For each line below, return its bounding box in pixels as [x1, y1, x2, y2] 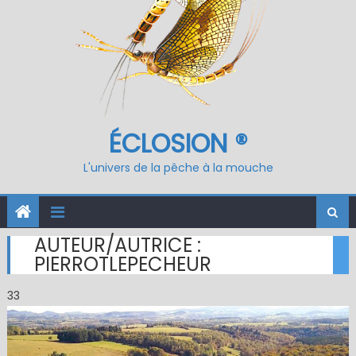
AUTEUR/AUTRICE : [33, 232, 201, 258]
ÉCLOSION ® [108, 126, 248, 161]
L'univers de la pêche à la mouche [83, 160, 273, 176]
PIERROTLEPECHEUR [33, 251, 211, 277]
